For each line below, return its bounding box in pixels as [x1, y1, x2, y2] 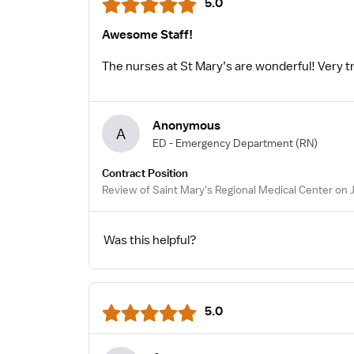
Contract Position [102, 166, 188, 180]
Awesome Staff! [102, 27, 193, 43]
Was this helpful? [104, 232, 197, 248]
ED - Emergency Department [153, 135, 293, 150]
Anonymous [153, 117, 220, 134]
